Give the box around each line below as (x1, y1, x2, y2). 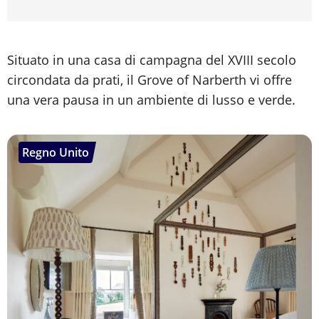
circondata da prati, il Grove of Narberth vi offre (7, 71, 292, 89)
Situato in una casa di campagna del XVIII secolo (7, 51, 296, 69)
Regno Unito (22, 145, 89, 161)
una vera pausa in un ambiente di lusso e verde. (7, 91, 296, 109)
